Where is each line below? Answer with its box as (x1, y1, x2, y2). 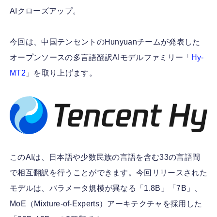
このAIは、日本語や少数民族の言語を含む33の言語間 (10, 153, 201, 162)
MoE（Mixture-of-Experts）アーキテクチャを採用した (10, 200, 202, 208)
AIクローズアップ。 (10, 7, 81, 15)
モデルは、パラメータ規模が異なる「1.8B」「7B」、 (10, 184, 202, 193)
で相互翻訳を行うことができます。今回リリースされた (10, 169, 207, 177)
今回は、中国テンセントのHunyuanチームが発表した (10, 38, 201, 46)
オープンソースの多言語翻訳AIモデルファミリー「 (10, 53, 191, 62)
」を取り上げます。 (25, 69, 97, 77)
